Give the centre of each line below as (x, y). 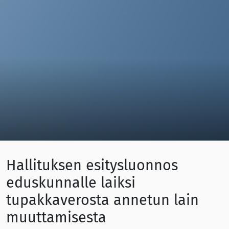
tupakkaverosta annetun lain (102, 200)
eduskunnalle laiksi (71, 183)
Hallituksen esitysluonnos (92, 165)
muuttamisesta (56, 217)
